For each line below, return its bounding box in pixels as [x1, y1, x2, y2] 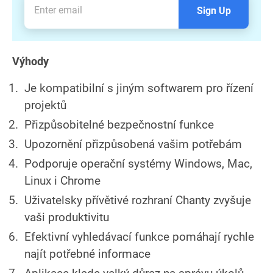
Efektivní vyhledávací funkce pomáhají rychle [24, 229, 254, 244]
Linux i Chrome [24, 173, 101, 188]
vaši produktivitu [24, 210, 109, 224]
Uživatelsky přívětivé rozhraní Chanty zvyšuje [24, 193, 251, 207]
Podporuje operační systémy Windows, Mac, [24, 156, 252, 171]
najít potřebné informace [24, 246, 151, 261]
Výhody [12, 54, 49, 68]
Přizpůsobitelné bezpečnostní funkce [24, 117, 214, 132]
